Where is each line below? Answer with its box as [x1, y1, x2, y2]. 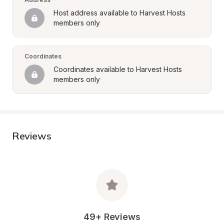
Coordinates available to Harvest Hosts [53, 65, 182, 73]
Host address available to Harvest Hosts [53, 8, 185, 17]
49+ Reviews [83, 211, 140, 222]
